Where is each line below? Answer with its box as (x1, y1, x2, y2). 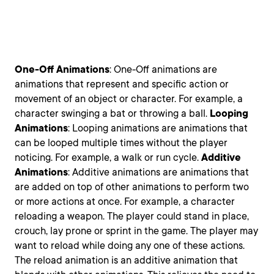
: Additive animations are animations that (68, 166, 249, 178)
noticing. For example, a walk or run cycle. (15, 152, 201, 163)
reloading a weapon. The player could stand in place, (15, 210, 249, 222)
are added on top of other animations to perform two (15, 181, 249, 193)
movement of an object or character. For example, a (15, 93, 243, 105)
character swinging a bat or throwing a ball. (15, 108, 210, 119)
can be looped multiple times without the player (15, 137, 228, 149)
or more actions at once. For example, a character (15, 196, 235, 207)
